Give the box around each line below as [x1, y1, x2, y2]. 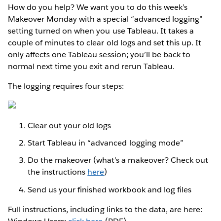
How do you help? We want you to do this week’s [8, 1, 187, 12]
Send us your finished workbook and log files [28, 184, 191, 195]
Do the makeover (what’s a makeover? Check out [28, 155, 208, 166]
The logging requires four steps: [8, 80, 124, 91]
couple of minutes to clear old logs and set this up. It [8, 37, 202, 48]
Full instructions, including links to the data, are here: [8, 204, 203, 215]
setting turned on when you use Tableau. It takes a [8, 25, 194, 36]
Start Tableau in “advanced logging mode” [28, 138, 184, 148]
